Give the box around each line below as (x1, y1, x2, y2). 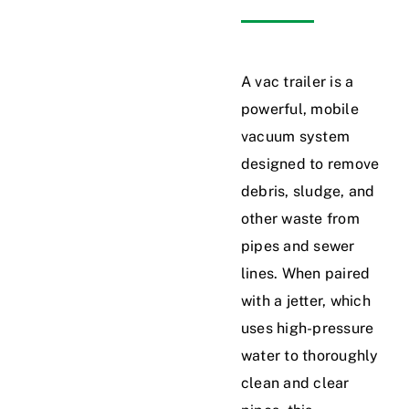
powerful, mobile (241, 100, 359, 119)
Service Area (125, 87, 225, 107)
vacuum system (241, 128, 351, 146)
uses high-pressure (241, 320, 374, 338)
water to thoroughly (241, 347, 379, 365)
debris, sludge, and (241, 183, 375, 201)
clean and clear (241, 374, 350, 393)
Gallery (125, 138, 183, 158)
